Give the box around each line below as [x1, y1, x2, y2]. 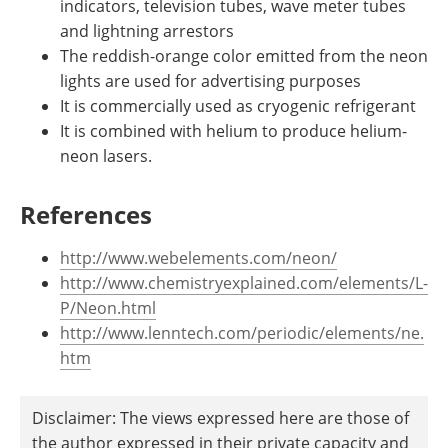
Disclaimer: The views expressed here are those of [32, 407, 409, 429]
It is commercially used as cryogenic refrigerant [60, 95, 416, 117]
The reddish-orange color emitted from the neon [60, 45, 428, 67]
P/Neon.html [60, 297, 156, 319]
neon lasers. [60, 145, 152, 167]
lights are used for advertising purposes [60, 70, 361, 92]
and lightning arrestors [60, 20, 234, 42]
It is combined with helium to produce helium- [60, 120, 407, 142]
